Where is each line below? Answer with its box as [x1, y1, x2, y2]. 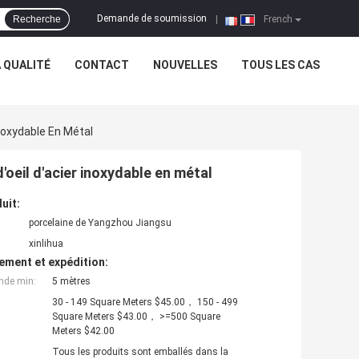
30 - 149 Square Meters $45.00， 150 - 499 [52, 296, 238, 309]
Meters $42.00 [52, 325, 115, 337]
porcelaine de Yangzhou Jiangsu [29, 217, 171, 229]
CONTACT [74, 58, 129, 71]
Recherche [13, 14, 61, 25]
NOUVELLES [152, 58, 217, 71]
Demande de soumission [97, 13, 207, 25]
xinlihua [29, 238, 63, 250]
